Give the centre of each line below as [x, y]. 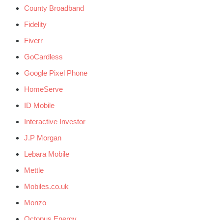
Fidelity [35, 24]
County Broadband [54, 8]
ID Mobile [39, 105]
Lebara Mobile [46, 154]
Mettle [34, 170]
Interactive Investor [55, 121]
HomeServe [43, 89]
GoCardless [43, 56]
